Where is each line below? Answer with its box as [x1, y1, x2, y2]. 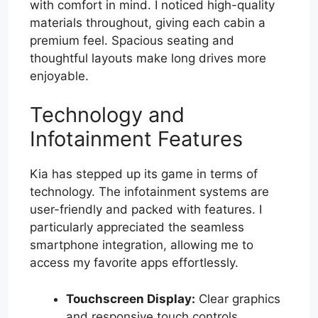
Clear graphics [195, 291, 280, 306]
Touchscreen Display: [66, 291, 195, 306]
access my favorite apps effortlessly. [30, 256, 238, 270]
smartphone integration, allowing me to [30, 238, 253, 253]
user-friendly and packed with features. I [30, 202, 262, 217]
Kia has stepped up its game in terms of [30, 167, 258, 182]
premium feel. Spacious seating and [30, 33, 234, 48]
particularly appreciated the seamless [30, 220, 244, 235]
